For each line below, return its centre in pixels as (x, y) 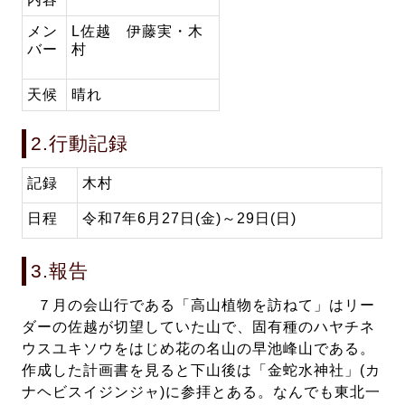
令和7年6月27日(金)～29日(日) (190, 219)
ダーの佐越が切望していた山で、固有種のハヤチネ (199, 327)
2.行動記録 (80, 144)
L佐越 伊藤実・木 (138, 32)
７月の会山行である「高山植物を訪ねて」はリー (199, 306)
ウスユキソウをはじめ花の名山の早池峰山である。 (199, 349)
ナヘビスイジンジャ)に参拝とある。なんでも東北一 (202, 392)
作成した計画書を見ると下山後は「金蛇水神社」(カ (202, 371)
